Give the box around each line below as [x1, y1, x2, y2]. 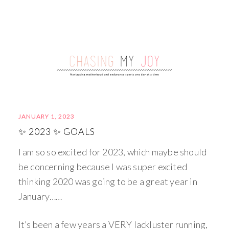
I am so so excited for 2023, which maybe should [18, 146, 207, 157]
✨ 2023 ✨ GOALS [18, 126, 95, 137]
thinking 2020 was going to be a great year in [18, 176, 197, 187]
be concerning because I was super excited [18, 161, 188, 172]
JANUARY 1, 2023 [18, 112, 75, 120]
